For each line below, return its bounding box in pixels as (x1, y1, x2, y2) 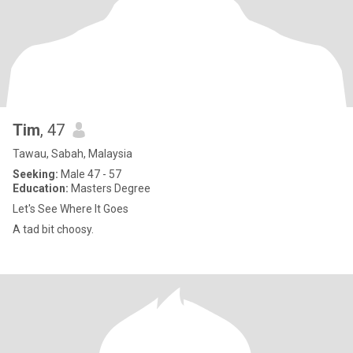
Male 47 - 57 (58, 168, 121, 180)
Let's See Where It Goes (13, 203, 128, 215)
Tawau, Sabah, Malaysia (13, 147, 132, 160)
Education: (13, 182, 69, 195)
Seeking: (13, 168, 58, 180)
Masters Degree (69, 182, 150, 195)
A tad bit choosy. (13, 223, 94, 236)
